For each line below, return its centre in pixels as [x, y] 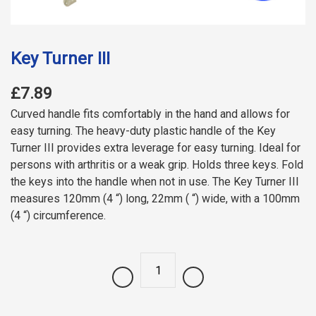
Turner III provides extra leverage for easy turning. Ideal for [156, 148]
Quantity [132, 284]
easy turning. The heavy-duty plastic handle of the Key [143, 131]
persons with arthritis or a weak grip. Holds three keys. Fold [157, 165]
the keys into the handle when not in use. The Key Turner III [155, 182]
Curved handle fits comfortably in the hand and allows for [150, 114]
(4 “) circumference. [58, 216]
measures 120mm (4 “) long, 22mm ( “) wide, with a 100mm [155, 199]
